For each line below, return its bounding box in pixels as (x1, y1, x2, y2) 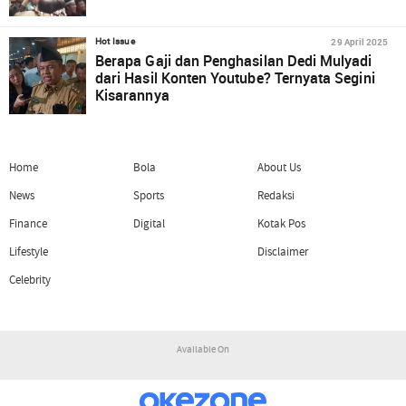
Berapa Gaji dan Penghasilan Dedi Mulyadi (95, 51, 372, 71)
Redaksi (256, 187, 295, 204)
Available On (176, 342, 230, 356)
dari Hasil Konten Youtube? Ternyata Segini (95, 68, 375, 88)
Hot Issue (95, 36, 135, 46)
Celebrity (9, 272, 52, 289)
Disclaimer (256, 244, 309, 261)
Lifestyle (9, 244, 49, 261)
